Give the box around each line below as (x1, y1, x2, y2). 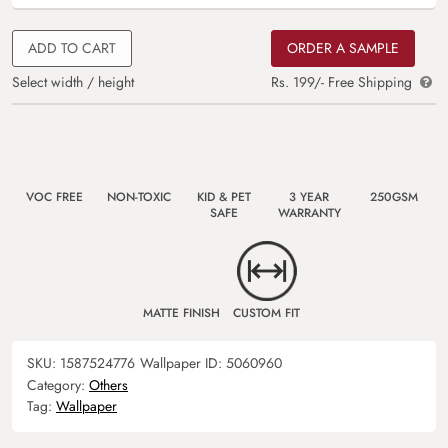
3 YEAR (289, 187, 329, 206)
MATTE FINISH (143, 303, 220, 322)
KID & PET (197, 187, 251, 206)
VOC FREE (25, 187, 83, 206)
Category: (27, 374, 89, 395)
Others (89, 374, 128, 395)
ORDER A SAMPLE (287, 37, 400, 58)
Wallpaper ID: (140, 352, 226, 373)
